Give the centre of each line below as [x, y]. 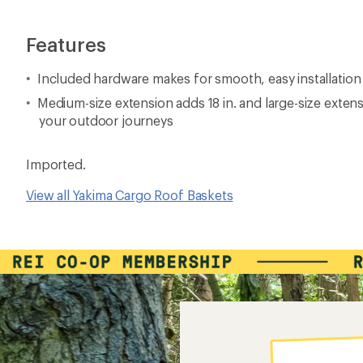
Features [66, 44]
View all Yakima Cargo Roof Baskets [130, 195]
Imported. [56, 164]
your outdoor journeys [106, 120]
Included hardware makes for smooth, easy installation [199, 78]
